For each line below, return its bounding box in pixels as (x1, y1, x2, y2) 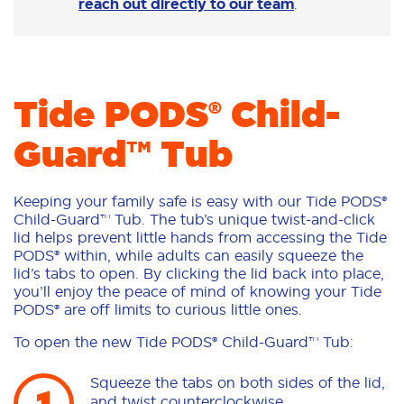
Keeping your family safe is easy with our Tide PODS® (14, 193, 387, 210)
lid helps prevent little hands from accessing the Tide (14, 229, 387, 246)
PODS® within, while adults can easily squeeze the (14, 247, 363, 264)
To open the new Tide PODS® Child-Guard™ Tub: (14, 334, 353, 351)
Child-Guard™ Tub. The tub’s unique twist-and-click (14, 211, 375, 228)
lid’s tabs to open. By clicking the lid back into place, (14, 265, 384, 282)
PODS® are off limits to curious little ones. (14, 301, 302, 318)
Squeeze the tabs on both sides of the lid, (90, 374, 385, 391)
